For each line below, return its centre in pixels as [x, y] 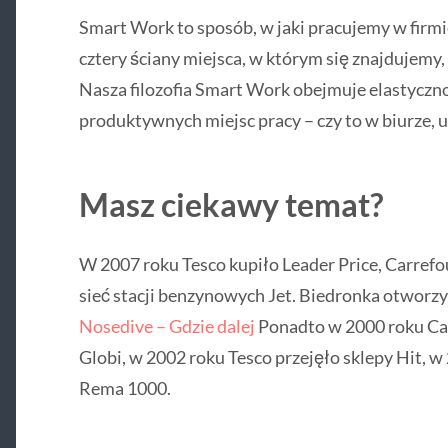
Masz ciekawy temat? [230, 205]
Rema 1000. [124, 388]
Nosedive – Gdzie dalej [166, 326]
